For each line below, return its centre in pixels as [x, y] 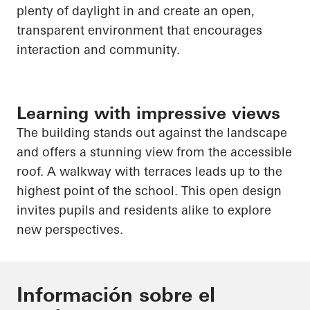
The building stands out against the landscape [152, 133]
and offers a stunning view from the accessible [154, 152]
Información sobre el [116, 295]
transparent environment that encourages [139, 30]
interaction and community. [98, 50]
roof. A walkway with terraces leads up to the [149, 172]
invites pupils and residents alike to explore [144, 210]
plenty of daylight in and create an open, [136, 11]
